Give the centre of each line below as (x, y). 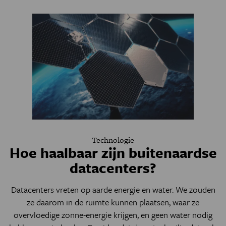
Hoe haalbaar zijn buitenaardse (113, 152)
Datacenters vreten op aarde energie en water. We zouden (113, 189)
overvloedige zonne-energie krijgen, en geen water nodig (113, 214)
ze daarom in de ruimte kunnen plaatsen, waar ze (113, 202)
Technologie (113, 140)
